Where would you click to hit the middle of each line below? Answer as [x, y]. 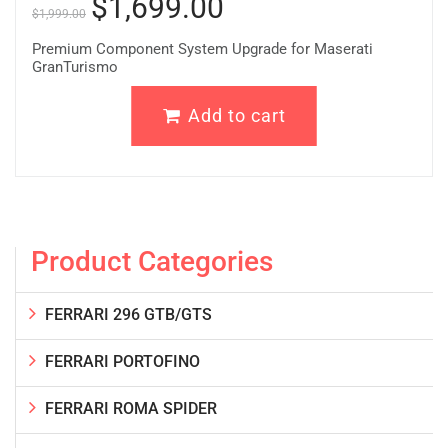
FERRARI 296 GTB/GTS [128, 314]
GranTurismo [75, 66]
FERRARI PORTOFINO [122, 361]
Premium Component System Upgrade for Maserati [202, 48]
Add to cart [236, 115]
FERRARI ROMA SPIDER [131, 408]
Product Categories [152, 261]
